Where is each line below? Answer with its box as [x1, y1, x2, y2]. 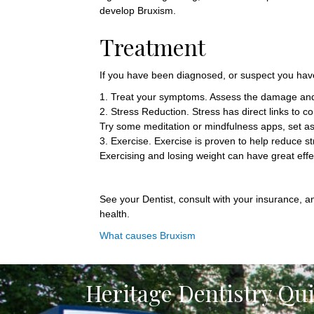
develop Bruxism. [100, 5, 176, 16]
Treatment [100, 32, 205, 62]
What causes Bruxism [100, 230, 196, 241]
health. [100, 208, 130, 219]
